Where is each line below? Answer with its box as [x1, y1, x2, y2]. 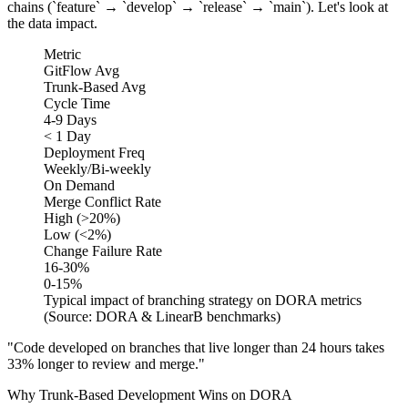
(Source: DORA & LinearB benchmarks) [44, 308, 280, 324]
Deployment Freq [44, 144, 145, 160]
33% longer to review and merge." [7, 355, 205, 372]
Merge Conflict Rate [44, 193, 161, 209]
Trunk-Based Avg [44, 78, 146, 95]
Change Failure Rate [44, 242, 162, 259]
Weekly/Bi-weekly [44, 160, 151, 177]
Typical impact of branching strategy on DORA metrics [44, 291, 362, 308]
